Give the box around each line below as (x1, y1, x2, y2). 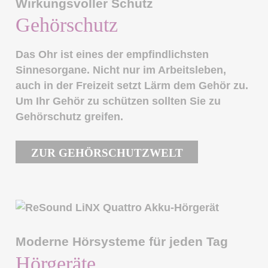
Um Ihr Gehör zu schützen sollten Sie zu (16, 95, 221, 108)
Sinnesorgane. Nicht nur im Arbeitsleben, (16, 64, 227, 77)
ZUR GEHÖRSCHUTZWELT (31, 147, 183, 160)
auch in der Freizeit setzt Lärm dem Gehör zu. (16, 80, 249, 92)
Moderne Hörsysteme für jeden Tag (16, 234, 229, 249)
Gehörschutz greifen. (16, 111, 124, 123)
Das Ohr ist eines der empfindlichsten (16, 48, 209, 61)
